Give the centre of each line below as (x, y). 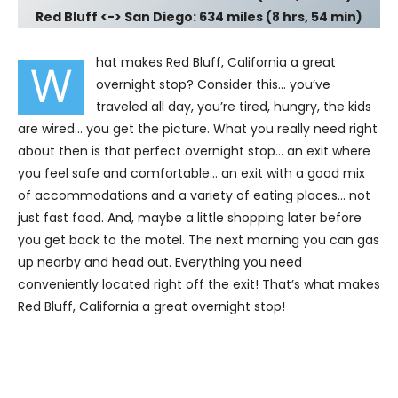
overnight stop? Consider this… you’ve (213, 84)
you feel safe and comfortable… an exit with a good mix (191, 173)
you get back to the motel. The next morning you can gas (199, 239)
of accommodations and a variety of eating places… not (194, 195)
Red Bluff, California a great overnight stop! (151, 306)
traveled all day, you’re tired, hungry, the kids (234, 106)
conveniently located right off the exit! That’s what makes (199, 284)
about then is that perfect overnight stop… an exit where (194, 151)
